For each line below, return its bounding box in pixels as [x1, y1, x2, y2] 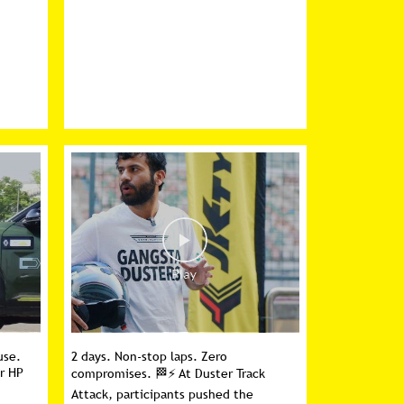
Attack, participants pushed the [71, 386, 254, 402]
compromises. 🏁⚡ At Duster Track [71, 365, 266, 381]
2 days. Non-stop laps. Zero [71, 348, 228, 364]
